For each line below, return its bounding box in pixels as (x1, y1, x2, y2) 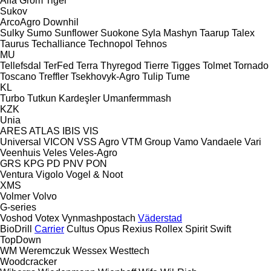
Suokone (100, 27, 139, 38)
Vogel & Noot (66, 169, 123, 180)
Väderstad (138, 212, 182, 223)
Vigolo (36, 169, 64, 180)
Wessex (73, 245, 107, 256)
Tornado (233, 60, 269, 71)
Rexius (122, 223, 152, 234)
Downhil (43, 16, 79, 27)
